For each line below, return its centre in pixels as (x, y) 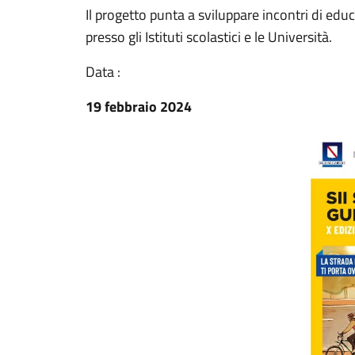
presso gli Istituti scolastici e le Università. (209, 37)
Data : (103, 72)
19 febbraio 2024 (139, 107)
